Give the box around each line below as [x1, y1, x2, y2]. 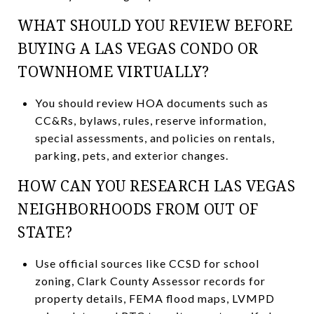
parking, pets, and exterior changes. [34, 148, 228, 162]
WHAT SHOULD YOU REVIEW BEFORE [18, 15, 293, 35]
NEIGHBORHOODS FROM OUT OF [18, 198, 259, 219]
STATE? [18, 221, 72, 242]
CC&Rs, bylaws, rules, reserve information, [34, 113, 266, 127]
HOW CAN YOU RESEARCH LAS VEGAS [18, 175, 295, 196]
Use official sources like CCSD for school [34, 256, 259, 270]
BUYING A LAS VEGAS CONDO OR [18, 38, 259, 58]
